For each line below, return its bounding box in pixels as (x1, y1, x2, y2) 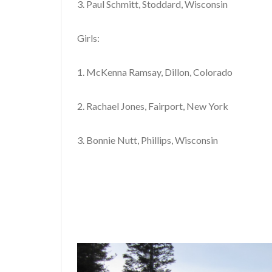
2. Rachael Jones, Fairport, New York (77, 100, 228, 112)
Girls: (77, 32, 100, 44)
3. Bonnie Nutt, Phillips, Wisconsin (77, 134, 218, 146)
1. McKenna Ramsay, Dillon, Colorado (77, 66, 233, 78)
